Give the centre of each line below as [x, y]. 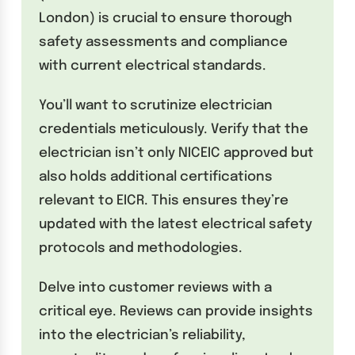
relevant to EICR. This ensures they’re [164, 201]
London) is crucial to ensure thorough [166, 19]
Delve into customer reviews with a [156, 288]
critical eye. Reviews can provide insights [176, 312]
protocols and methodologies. [141, 249]
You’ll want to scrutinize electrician [156, 106]
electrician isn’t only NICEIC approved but [177, 154]
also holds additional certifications [156, 177]
